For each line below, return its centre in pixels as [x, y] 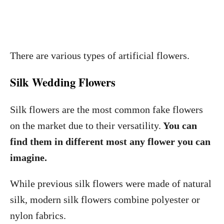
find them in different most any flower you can [110, 141]
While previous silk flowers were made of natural [111, 183]
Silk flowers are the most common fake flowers [106, 109]
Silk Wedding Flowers [63, 82]
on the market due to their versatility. [85, 125]
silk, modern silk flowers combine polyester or [105, 199]
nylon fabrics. [39, 215]
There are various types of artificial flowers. [100, 55]
